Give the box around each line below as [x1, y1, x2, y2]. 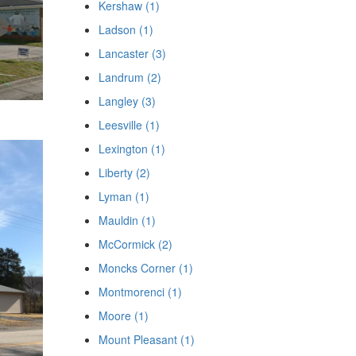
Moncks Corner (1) [98, 260, 193, 276]
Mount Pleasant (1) [98, 331, 195, 347]
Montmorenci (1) [98, 284, 182, 300]
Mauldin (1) [98, 212, 156, 228]
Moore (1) [98, 308, 149, 323]
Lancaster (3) [98, 45, 166, 61]
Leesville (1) [98, 117, 160, 133]
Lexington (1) [98, 141, 165, 157]
